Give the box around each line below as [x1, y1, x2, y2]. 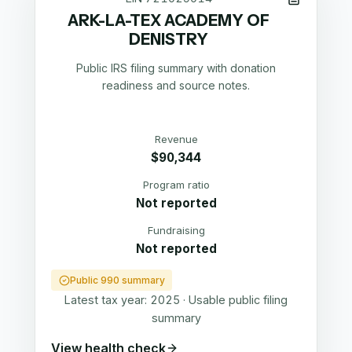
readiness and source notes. [102, 79, 250, 93]
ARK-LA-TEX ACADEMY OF [68, 11, 270, 31]
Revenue [154, 132, 198, 145]
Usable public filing [189, 293, 288, 307]
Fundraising [147, 223, 205, 236]
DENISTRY [129, 30, 209, 49]
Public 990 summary [69, 274, 165, 287]
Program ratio [142, 178, 210, 191]
